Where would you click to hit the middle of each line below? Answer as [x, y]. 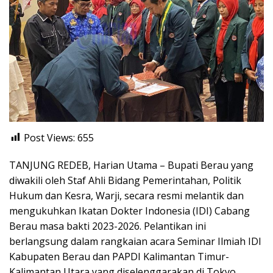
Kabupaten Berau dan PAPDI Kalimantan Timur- [119, 256]
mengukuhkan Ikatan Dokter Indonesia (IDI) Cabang [129, 211]
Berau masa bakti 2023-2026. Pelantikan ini [108, 226]
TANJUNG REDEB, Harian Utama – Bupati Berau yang [131, 165]
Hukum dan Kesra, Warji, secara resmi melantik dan [126, 195]
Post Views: [49, 137]
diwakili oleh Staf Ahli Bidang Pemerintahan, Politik [125, 180]
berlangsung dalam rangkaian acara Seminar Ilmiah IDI [135, 241]
